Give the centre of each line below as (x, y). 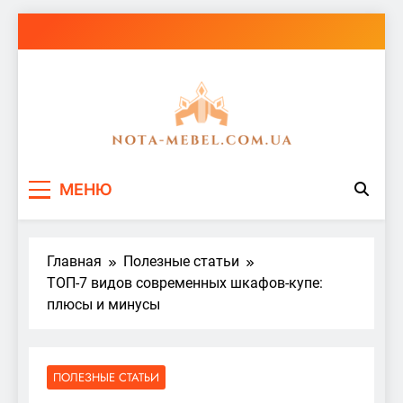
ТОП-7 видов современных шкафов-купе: (185, 282)
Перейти (45, 23)
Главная (74, 261)
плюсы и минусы (103, 304)
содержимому (64, 66)
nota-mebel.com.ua (231, 173)
